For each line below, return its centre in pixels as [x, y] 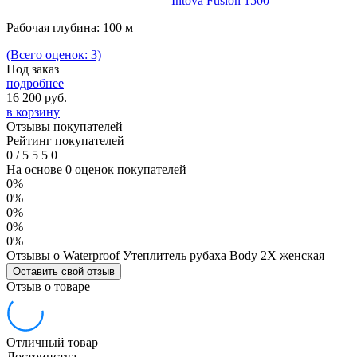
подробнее [35, 83]
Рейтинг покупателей [65, 140]
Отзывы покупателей [65, 126]
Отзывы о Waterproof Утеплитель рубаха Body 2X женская [165, 255]
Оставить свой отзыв [64, 271]
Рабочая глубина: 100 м [70, 27]
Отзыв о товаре [48, 286]
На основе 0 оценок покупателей [96, 169]
